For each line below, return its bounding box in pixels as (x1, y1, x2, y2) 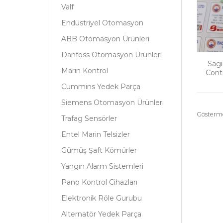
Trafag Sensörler (61, 114, 117, 123)
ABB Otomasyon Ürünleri (61, 34, 149, 44)
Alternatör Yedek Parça (61, 210, 141, 219)
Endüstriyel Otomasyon (61, 18, 143, 28)
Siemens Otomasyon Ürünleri (61, 98, 164, 108)
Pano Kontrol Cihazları (61, 178, 137, 187)
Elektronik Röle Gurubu (61, 194, 142, 203)
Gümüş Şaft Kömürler (61, 146, 137, 155)
